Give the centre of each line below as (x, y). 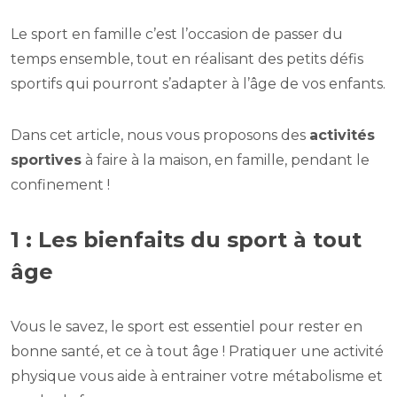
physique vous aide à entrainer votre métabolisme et (197, 377)
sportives (46, 160)
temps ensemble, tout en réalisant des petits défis (187, 59)
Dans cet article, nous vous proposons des (160, 136)
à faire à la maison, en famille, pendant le (226, 160)
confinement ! (60, 185)
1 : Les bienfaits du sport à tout (186, 240)
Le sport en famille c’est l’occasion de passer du (177, 35)
